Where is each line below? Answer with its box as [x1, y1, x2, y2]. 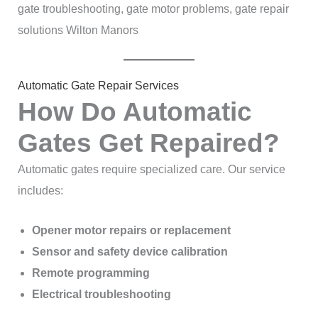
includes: [17, 185, 63, 197]
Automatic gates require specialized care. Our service [17, 163, 285, 176]
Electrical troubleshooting [31, 287, 171, 300]
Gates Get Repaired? [17, 128, 280, 158]
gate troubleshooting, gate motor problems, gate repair [17, 2, 289, 15]
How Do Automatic [17, 97, 252, 127]
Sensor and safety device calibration [31, 245, 228, 258]
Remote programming [31, 266, 150, 279]
